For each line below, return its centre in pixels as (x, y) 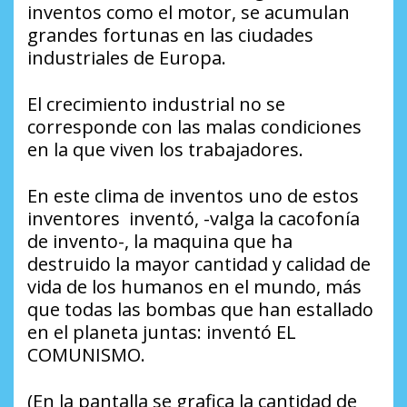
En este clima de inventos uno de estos (193, 195)
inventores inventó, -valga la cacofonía (194, 218)
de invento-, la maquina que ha (160, 241)
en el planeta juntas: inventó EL (162, 332)
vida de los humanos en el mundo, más (194, 286)
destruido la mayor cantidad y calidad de (199, 263)
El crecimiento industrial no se (156, 104)
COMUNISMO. (86, 354)
